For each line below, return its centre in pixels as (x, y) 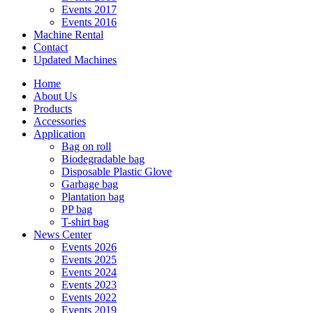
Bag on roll (86, 146)
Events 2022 (89, 297)
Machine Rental (68, 34)
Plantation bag (93, 196)
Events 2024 (89, 272)
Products (53, 108)
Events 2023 (89, 284)
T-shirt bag (85, 221)
